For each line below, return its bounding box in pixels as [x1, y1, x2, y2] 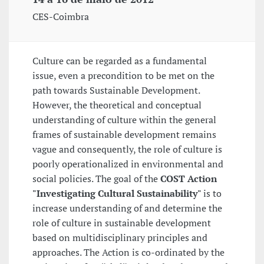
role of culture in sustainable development [32, 216, 211, 230]
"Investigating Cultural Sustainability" [32, 187, 203, 200]
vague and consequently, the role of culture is [32, 143, 222, 156]
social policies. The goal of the [32, 172, 160, 186]
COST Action [160, 172, 217, 186]
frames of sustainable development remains [32, 128, 216, 141]
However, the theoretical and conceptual [32, 98, 202, 112]
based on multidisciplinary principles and [32, 231, 207, 245]
